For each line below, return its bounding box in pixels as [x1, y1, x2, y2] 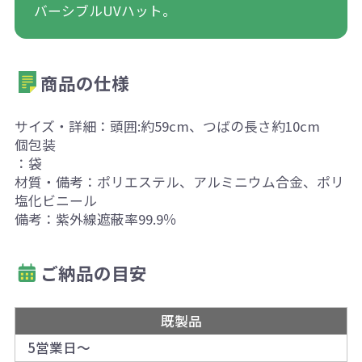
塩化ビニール [14, 190, 97, 210]
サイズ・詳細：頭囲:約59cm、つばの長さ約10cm [14, 116, 320, 136]
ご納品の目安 [40, 259, 148, 285]
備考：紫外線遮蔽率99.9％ [14, 208, 177, 229]
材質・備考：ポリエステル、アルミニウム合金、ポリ [14, 171, 344, 192]
